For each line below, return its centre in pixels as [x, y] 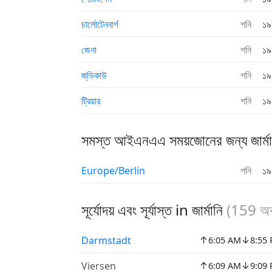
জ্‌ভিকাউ [94, 75]
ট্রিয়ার [91, 100]
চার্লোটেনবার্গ [100, 24]
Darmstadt [106, 240]
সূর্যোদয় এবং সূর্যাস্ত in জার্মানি [154, 210]
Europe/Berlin [113, 170]
